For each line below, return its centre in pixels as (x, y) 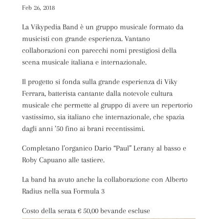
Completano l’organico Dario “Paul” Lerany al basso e (104, 148)
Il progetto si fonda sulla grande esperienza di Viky (99, 81)
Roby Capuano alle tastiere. (63, 160)
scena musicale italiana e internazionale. (84, 62)
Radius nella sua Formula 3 (63, 191)
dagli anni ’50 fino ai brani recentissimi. (83, 128)
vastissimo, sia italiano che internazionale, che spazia (103, 117)
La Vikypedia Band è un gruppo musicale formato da (102, 27)
